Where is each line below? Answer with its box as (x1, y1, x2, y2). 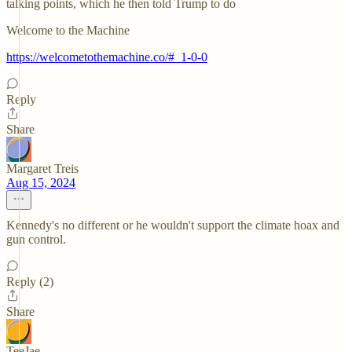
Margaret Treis (6, 162, 79, 175)
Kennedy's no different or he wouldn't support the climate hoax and (6, 218, 339, 232)
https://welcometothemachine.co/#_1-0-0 (6, 50, 207, 64)
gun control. (6, 233, 66, 246)
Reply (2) (6, 275, 53, 288)
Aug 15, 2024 (6, 176, 75, 189)
